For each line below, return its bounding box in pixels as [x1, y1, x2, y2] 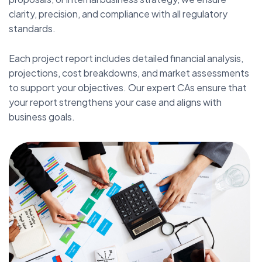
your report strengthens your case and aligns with [9, 95, 222, 108]
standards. [9, 22, 56, 35]
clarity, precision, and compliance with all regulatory [9, 7, 227, 20]
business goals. [9, 110, 75, 123]
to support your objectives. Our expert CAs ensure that [9, 81, 247, 94]
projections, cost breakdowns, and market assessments [9, 66, 249, 79]
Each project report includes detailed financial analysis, [9, 51, 243, 64]
